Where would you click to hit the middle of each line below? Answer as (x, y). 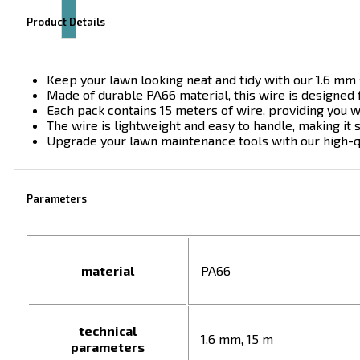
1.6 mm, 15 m (237, 339)
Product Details (66, 22)
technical (108, 331)
